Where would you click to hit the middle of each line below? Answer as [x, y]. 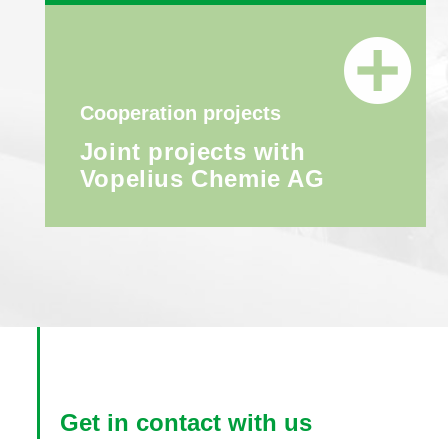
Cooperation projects [180, 113]
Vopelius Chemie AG [202, 178]
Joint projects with [192, 151]
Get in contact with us [185, 422]
